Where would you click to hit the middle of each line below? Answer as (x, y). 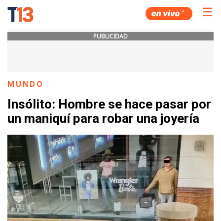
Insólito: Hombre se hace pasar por (109, 104)
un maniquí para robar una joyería (103, 119)
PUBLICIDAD (110, 36)
